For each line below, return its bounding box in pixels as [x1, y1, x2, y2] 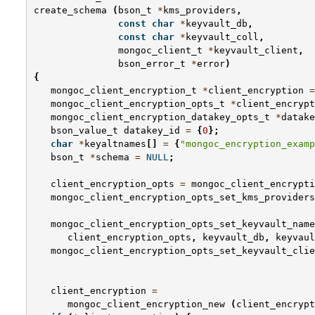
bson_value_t [51, 125, 118, 136]
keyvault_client [214, 45, 298, 56]
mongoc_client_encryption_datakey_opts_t [51, 112, 270, 123]
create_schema [34, 5, 107, 16]
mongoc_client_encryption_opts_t [51, 98, 225, 110]
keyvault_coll [186, 32, 259, 43]
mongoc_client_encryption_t [51, 85, 197, 96]
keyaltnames [84, 139, 146, 150]
